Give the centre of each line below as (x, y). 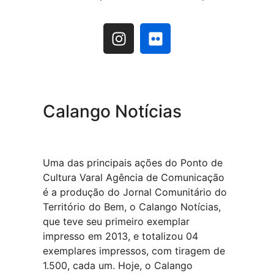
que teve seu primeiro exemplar (116, 221)
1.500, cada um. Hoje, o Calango (118, 265)
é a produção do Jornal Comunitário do (135, 192)
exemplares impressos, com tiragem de (134, 250)
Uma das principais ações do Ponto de (133, 162)
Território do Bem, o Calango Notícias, (132, 206)
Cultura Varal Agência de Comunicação (134, 177)
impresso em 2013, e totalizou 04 (120, 236)
